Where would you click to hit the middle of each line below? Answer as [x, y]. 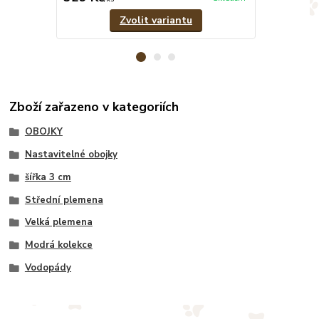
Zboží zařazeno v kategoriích [94, 107]
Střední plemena [64, 200]
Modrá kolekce [58, 245]
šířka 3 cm [48, 177]
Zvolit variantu [156, 21]
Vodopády [48, 267]
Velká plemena [58, 223]
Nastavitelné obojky [71, 155]
